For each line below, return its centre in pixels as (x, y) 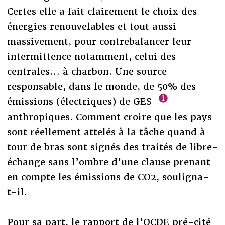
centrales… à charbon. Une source (87, 71)
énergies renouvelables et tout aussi (91, 26)
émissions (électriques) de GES (81, 101)
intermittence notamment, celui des (91, 56)
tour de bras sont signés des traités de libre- (112, 147)
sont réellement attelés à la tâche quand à (106, 132)
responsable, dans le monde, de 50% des (101, 86)
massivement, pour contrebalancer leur (99, 41)
